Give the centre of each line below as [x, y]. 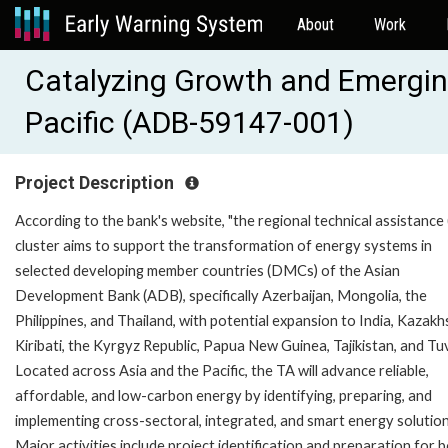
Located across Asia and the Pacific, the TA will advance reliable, [222, 370]
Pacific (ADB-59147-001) [189, 122]
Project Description [96, 183]
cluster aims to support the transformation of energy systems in [223, 245]
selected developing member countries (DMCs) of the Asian [207, 270]
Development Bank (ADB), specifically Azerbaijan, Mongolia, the [221, 295]
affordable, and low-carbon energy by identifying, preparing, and [223, 395]
